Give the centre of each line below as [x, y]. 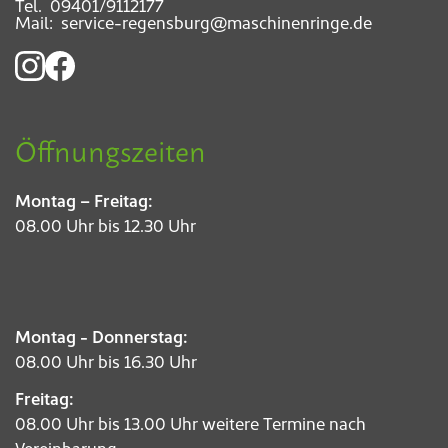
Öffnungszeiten [110, 150]
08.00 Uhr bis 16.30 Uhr [106, 361]
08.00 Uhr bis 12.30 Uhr [105, 225]
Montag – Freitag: [84, 200]
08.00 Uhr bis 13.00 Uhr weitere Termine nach [190, 423]
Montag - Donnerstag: [101, 336]
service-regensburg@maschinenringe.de [216, 22]
